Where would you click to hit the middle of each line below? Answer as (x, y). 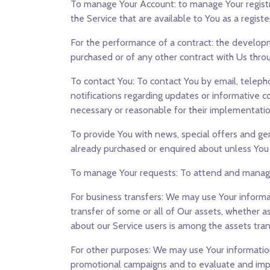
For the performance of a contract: (142, 42)
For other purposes (110, 250)
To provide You (102, 134)
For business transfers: (117, 197)
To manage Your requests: (124, 173)
